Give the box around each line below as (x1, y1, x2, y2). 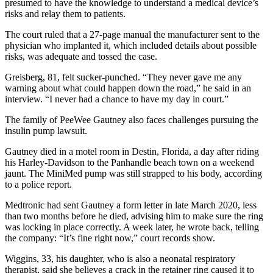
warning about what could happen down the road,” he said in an (5, 82, 251, 93)
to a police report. (5, 179, 72, 190)
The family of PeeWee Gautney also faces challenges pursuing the (5, 114, 258, 125)
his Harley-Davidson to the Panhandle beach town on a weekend (5, 157, 254, 168)
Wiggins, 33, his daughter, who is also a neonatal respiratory (5, 253, 235, 264)
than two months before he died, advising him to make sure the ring (5, 210, 263, 221)
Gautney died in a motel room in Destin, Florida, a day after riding (5, 146, 259, 157)
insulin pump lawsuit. (5, 125, 87, 136)
